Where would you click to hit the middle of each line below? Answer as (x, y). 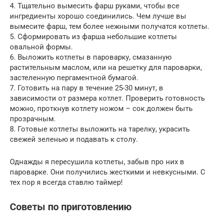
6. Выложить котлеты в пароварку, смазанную (91, 57)
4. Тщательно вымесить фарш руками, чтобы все (95, 6)
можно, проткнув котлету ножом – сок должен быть (101, 108)
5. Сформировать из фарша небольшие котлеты (93, 36)
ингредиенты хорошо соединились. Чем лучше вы (98, 16)
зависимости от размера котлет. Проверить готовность (107, 98)
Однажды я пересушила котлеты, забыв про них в (97, 162)
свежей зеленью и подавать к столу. (74, 139)
